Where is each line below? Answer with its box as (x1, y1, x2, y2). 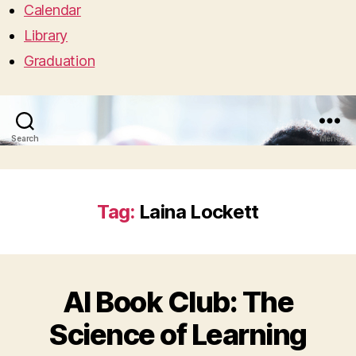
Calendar (24, 2, 81, 19)
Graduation (24, 52, 95, 70)
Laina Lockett (139, 200, 259, 224)
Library (24, 27, 68, 44)
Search (11, 133, 39, 144)
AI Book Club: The (62, 284, 294, 320)
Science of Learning (49, 317, 307, 353)
